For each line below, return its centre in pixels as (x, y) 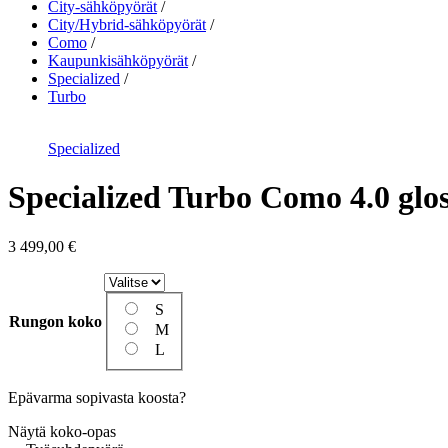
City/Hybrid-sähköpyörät (127, 24)
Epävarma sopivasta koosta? (97, 397)
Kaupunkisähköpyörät (118, 60)
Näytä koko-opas (62, 431)
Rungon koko (55, 321)
